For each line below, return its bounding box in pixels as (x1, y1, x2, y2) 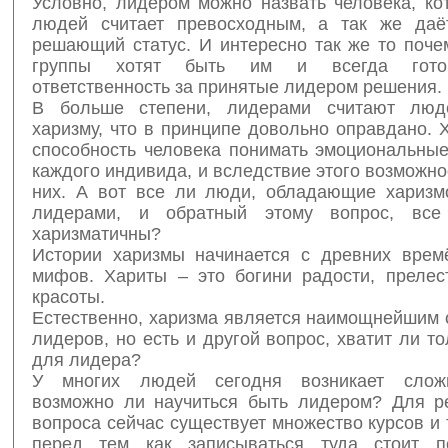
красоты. (32, 286, 105, 307)
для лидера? (32, 349, 141, 370)
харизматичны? (32, 223, 161, 244)
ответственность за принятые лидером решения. (32, 76, 442, 97)
